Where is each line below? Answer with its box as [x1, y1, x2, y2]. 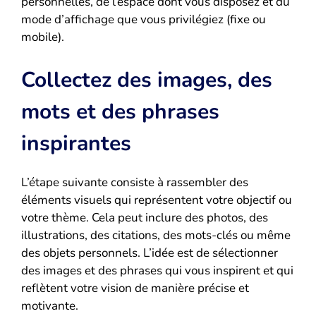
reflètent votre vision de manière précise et [21, 279, 249, 296]
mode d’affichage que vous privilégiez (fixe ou [21, 11, 266, 28]
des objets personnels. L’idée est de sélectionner [21, 244, 278, 261]
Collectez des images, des [21, 65, 272, 95]
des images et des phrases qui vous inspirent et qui [21, 262, 293, 279]
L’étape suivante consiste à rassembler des [21, 174, 248, 190]
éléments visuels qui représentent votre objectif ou [21, 191, 292, 208]
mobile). [21, 29, 64, 46]
